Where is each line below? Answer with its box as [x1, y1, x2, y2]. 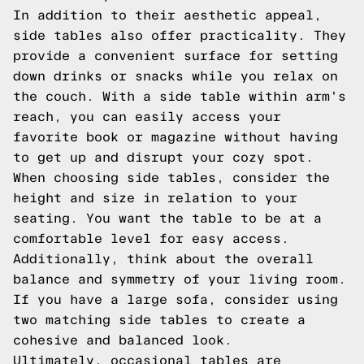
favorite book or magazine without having [13, 130, 338, 144]
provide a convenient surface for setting [13, 49, 338, 63]
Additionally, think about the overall [13, 252, 314, 266]
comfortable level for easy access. [13, 232, 289, 245]
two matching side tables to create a [13, 313, 305, 327]
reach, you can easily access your [13, 110, 281, 123]
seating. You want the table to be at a [13, 211, 322, 225]
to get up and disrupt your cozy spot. [13, 150, 314, 164]
